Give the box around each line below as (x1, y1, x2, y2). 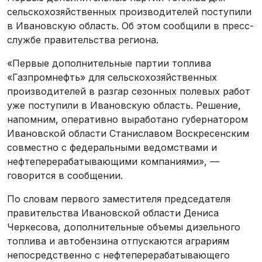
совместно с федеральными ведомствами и (7, 141, 217, 153)
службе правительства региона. (7, 33, 158, 46)
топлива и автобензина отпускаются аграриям (7, 235, 229, 247)
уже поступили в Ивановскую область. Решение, (7, 99, 241, 111)
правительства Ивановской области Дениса (7, 206, 219, 219)
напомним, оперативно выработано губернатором (7, 113, 248, 125)
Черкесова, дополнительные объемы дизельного (7, 220, 240, 233)
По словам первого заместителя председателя (7, 192, 230, 205)
